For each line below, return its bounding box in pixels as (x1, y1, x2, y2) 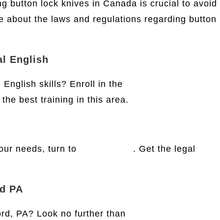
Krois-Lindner (126, 79, 185, 89)
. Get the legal (133, 144, 195, 154)
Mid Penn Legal (129, 209, 197, 219)
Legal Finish (80, 144, 133, 154)
